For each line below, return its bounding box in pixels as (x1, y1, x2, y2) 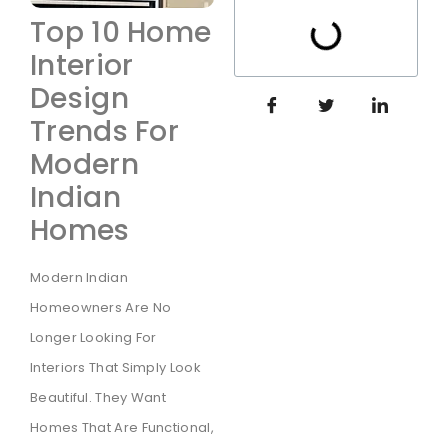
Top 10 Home (30, 13, 212, 53)
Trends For (30, 112, 180, 152)
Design (30, 79, 129, 119)
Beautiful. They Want (30, 388, 167, 408)
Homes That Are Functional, (30, 418, 214, 438)
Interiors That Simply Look (30, 358, 201, 378)
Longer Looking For (30, 328, 157, 348)
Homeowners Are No (30, 298, 172, 318)
